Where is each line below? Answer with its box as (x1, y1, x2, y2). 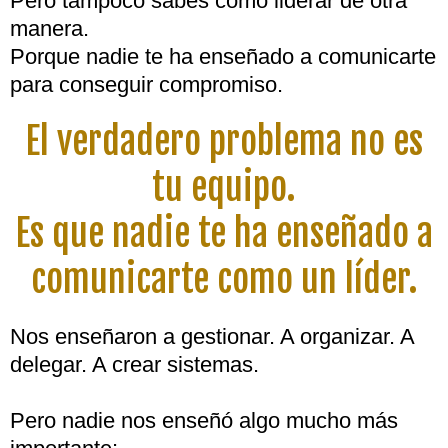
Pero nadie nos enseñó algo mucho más (10, 408, 398, 433)
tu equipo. (152, 165, 296, 210)
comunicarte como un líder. (30, 257, 418, 302)
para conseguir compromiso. (10, 72, 283, 97)
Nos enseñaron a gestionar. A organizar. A (10, 324, 414, 349)
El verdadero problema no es (25, 119, 423, 164)
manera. (10, 16, 89, 41)
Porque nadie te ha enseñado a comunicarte (10, 44, 436, 69)
